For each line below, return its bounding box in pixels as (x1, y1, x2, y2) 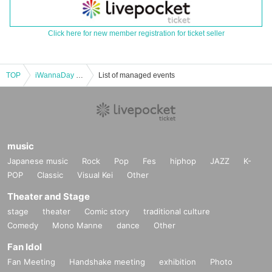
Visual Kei (77, 170, 113, 180)
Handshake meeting (69, 257, 145, 267)
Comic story (84, 206, 129, 217)
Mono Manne (52, 220, 103, 231)
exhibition (159, 257, 196, 267)
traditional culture (143, 206, 210, 217)
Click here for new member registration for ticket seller (47, 29, 225, 38)
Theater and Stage (7, 191, 90, 203)
